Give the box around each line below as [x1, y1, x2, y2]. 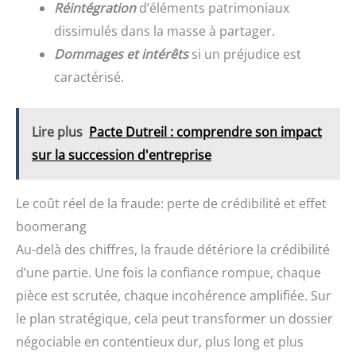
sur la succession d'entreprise [32, 146, 211, 164]
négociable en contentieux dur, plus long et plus [16, 333, 304, 351]
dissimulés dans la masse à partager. [54, 22, 275, 41]
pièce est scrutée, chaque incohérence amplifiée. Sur [16, 287, 331, 305]
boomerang [16, 218, 87, 236]
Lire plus [32, 123, 83, 141]
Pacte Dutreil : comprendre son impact [89, 123, 322, 141]
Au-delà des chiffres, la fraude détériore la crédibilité [16, 241, 330, 259]
